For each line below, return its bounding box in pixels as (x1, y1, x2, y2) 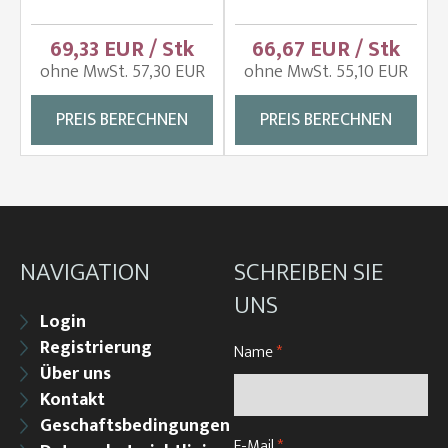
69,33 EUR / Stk (50, 31, 194, 69)
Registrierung (40, 333, 152, 364)
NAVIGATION (20, 252, 150, 294)
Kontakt (40, 385, 105, 416)
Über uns (40, 359, 111, 390)
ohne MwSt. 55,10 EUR (244, 57, 408, 88)
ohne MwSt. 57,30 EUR (39, 57, 205, 88)
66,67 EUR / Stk (252, 31, 400, 69)
